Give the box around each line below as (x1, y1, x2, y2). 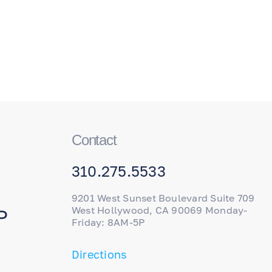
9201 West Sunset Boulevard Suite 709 (72, 192, 255, 204)
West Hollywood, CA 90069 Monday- (72, 204, 248, 216)
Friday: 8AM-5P (72, 216, 145, 228)
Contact (72, 132, 117, 148)
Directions (72, 248, 127, 261)
